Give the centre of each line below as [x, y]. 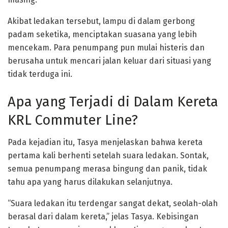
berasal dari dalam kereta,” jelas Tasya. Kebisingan [103, 217]
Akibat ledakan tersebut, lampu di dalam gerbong [101, 21]
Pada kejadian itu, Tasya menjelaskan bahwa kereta [105, 142]
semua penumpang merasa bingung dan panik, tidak [107, 169]
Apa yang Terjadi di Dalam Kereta [113, 102]
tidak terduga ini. [40, 74]
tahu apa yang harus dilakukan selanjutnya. [90, 182]
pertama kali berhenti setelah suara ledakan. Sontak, [108, 156]
